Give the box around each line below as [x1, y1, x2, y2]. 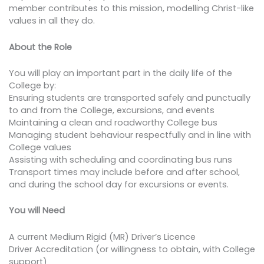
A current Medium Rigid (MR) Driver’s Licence [8, 230, 196, 243]
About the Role [8, 41, 72, 53]
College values [8, 141, 71, 153]
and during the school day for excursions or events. [8, 178, 229, 190]
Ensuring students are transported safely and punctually [8, 91, 250, 104]
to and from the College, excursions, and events [8, 104, 214, 116]
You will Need [8, 204, 65, 217]
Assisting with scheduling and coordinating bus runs [8, 153, 232, 166]
